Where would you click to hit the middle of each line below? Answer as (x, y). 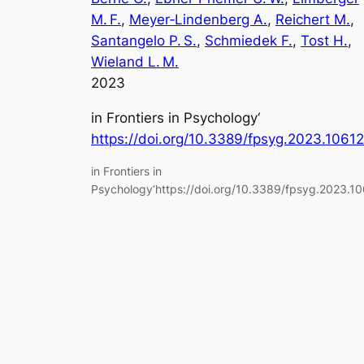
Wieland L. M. (135, 61)
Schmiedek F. (249, 40)
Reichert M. (313, 19)
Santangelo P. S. (144, 40)
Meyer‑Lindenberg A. (198, 19)
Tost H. (324, 40)
